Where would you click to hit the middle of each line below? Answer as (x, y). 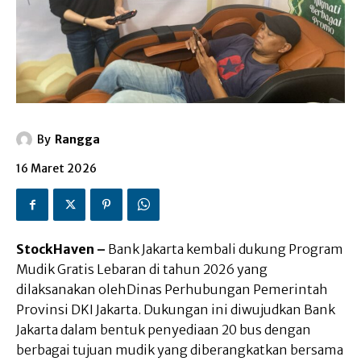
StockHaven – (62, 249)
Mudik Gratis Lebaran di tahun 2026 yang (142, 270)
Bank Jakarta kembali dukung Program (226, 249)
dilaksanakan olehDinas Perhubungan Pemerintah (172, 290)
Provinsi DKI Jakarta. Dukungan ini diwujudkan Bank (176, 310)
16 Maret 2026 (56, 169)
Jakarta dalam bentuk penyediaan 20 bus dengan (164, 330)
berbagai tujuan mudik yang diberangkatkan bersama (180, 350)
